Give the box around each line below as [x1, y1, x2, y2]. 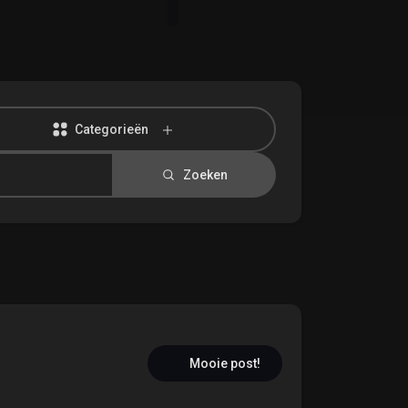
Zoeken [180, 168, 228, 182]
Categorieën [71, 122, 159, 137]
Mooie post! [189, 356, 260, 371]
